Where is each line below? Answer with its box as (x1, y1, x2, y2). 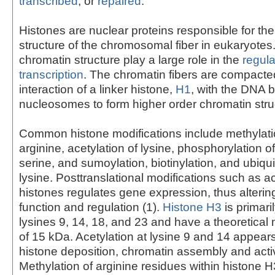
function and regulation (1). (19, 200, 163, 214)
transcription (19, 68, 83, 81)
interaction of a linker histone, (19, 82, 176, 96)
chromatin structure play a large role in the (19, 53, 242, 66)
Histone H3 (163, 200, 222, 214)
